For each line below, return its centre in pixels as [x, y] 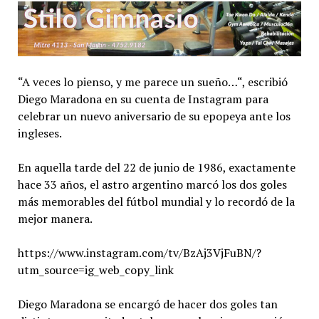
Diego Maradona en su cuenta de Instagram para [143, 99]
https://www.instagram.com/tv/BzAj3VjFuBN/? [139, 253]
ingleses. [40, 134]
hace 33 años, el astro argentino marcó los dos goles [152, 185]
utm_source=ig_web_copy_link [95, 270]
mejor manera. [55, 219]
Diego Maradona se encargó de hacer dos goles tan [147, 304]
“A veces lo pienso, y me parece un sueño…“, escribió [152, 82]
